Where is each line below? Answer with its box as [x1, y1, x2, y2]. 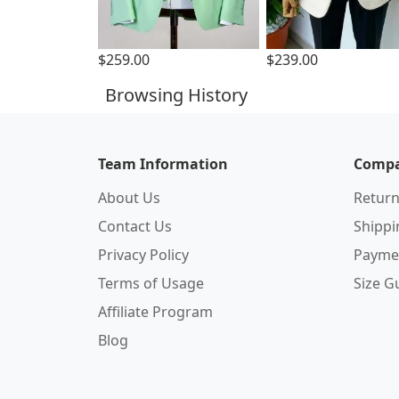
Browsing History [105, 83, 248, 107]
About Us [98, 188, 160, 208]
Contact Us [98, 216, 172, 236]
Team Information [98, 154, 228, 174]
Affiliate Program [98, 302, 213, 322]
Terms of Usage [98, 273, 204, 293]
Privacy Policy [98, 245, 189, 265]
